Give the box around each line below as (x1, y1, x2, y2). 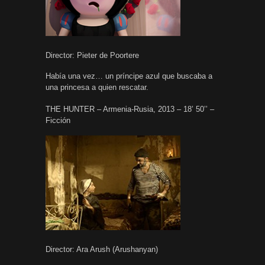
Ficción (46, 115, 70, 125)
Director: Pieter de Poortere (46, 50, 139, 60)
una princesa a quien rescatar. (46, 82, 148, 92)
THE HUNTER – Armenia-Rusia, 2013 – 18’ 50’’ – (46, 104, 214, 114)
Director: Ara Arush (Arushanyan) (46, 244, 158, 254)
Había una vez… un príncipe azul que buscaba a (46, 71, 212, 80)
